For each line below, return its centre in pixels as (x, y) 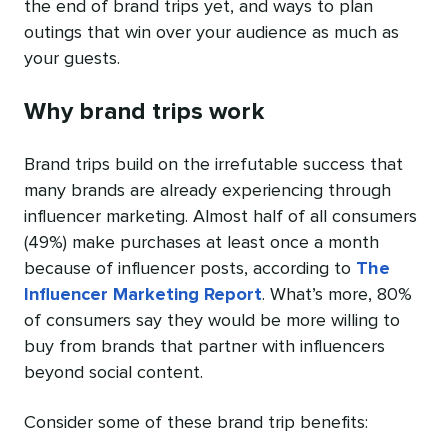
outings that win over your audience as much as (211, 33)
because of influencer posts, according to (190, 269)
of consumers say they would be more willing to (212, 321)
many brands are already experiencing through (207, 191)
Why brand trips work (144, 112)
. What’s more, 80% (337, 295)
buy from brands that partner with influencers (204, 347)
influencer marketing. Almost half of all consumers (220, 217)
